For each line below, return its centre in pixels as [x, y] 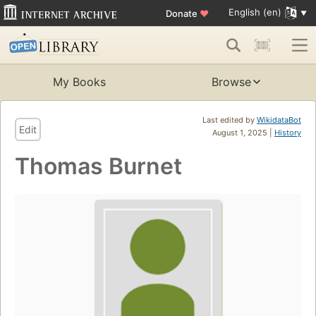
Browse [231, 82]
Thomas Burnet [98, 166]
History [288, 133]
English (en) [255, 12]
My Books [79, 82]
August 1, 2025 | [243, 133]
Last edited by [230, 120]
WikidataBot [279, 120]
